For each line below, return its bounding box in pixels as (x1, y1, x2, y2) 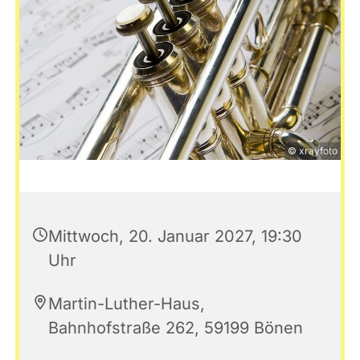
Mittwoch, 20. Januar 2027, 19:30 (48, 227, 302, 247)
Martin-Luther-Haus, (48, 294, 205, 314)
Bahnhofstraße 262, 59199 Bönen (48, 318, 303, 338)
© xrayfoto (288, 145, 337, 157)
